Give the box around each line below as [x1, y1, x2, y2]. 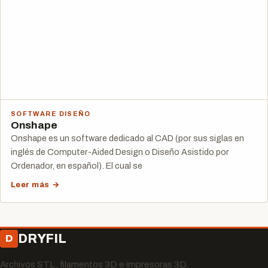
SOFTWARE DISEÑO [10, 110, 91, 118]
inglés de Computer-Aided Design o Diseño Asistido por [10, 147, 229, 157]
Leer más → [10, 180, 60, 190]
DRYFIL [18, 231, 66, 245]
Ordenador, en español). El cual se [10, 161, 142, 171]
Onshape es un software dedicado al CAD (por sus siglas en [10, 133, 244, 144]
